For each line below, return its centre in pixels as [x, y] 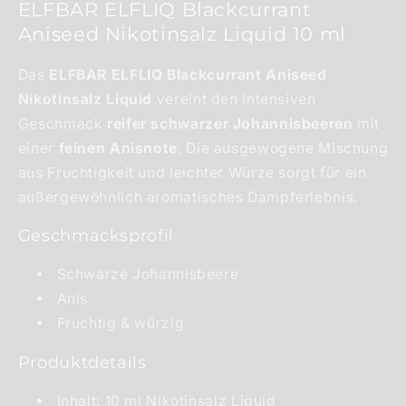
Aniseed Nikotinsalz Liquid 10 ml [182, 34]
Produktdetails [82, 362]
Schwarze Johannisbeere [148, 275]
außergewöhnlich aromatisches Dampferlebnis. [188, 197]
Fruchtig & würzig [121, 324]
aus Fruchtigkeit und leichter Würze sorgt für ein [192, 172]
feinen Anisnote [118, 148]
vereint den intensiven [234, 99]
